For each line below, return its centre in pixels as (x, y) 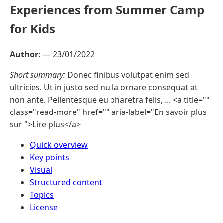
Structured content (66, 182)
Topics (42, 194)
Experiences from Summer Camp (107, 9)
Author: (25, 54)
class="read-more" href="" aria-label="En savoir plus (108, 112)
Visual (41, 169)
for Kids (33, 28)
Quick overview (59, 145)
